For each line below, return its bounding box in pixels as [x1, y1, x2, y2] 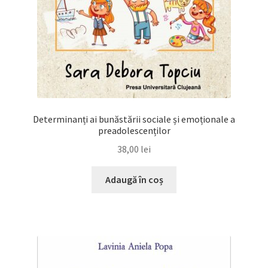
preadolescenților [98, 124, 170, 137]
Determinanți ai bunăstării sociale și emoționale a [33, 113, 235, 126]
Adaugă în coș [105, 173, 163, 185]
